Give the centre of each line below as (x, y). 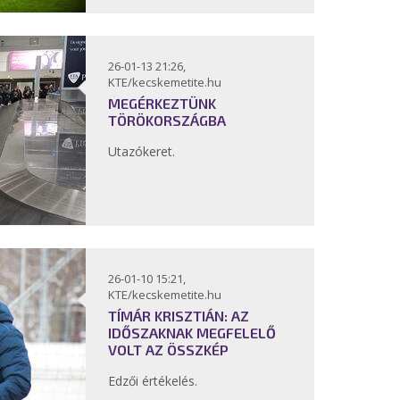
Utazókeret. (142, 151)
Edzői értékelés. (154, 381)
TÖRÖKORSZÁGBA (167, 120)
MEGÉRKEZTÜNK (162, 103)
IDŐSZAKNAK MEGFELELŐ (192, 333)
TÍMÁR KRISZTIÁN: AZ (179, 316)
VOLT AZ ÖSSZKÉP (168, 350)
